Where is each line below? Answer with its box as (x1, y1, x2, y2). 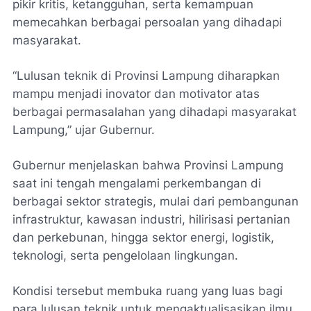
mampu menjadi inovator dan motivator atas (12, 87, 260, 101)
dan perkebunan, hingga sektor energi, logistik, (12, 230, 274, 244)
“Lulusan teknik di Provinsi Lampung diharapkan (12, 69, 280, 83)
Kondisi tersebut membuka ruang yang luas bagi (12, 284, 283, 298)
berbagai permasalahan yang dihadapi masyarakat (12, 105, 296, 119)
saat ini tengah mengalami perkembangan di (12, 176, 261, 190)
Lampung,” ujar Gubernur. (12, 123, 155, 137)
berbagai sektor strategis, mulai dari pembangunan (12, 194, 299, 208)
